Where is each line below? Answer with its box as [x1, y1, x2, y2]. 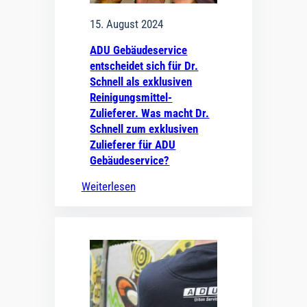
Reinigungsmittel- [90, 90, 173, 104]
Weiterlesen [81, 180, 136, 194]
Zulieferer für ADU [90, 137, 176, 151]
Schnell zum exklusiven [90, 121, 199, 136]
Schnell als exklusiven [90, 74, 193, 88]
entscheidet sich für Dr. [90, 58, 199, 73]
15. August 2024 [90, 16, 164, 31]
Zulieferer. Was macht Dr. [90, 106, 210, 120]
